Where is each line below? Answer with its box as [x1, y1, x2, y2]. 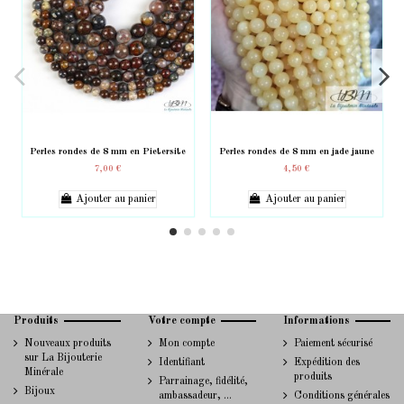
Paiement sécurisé [293, 337, 372, 349]
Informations [282, 316, 350, 327]
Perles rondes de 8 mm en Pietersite [30, 146, 187, 156]
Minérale [24, 366, 63, 378]
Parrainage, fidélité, [159, 375, 249, 387]
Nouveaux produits [24, 337, 111, 349]
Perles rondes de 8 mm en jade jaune [219, 146, 375, 156]
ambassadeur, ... [159, 390, 233, 401]
